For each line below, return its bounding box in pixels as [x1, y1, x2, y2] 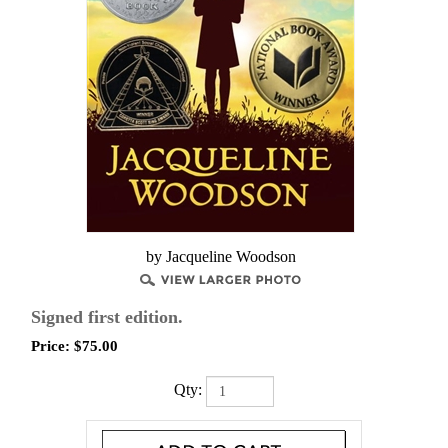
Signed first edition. [31, 307, 183, 327]
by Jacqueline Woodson [145, 248, 296, 265]
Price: [31, 338, 70, 354]
